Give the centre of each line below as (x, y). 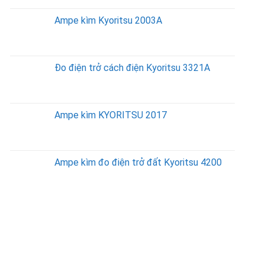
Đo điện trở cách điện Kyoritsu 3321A (132, 68)
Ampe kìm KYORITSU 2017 (111, 115)
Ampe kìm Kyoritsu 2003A (108, 21)
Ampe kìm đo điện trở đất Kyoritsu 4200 (138, 163)
